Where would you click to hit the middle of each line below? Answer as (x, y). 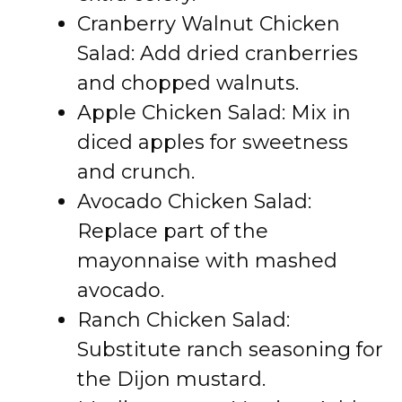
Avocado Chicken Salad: (194, 201)
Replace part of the (173, 231)
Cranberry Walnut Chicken (209, 24)
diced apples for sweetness (213, 142)
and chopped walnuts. (188, 83)
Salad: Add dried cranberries (218, 53)
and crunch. (136, 172)
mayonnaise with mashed (207, 261)
